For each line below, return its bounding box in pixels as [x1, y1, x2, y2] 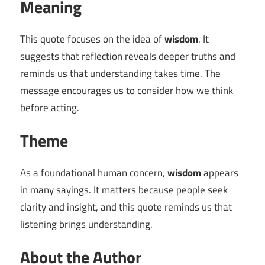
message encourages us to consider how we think [20, 83, 233, 98]
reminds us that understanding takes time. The [20, 66, 221, 81]
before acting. [20, 100, 79, 115]
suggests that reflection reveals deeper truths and [20, 49, 235, 64]
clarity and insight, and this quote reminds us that [20, 199, 232, 215]
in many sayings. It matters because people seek [20, 182, 228, 198]
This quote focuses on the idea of [20, 31, 164, 47]
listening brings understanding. [20, 216, 153, 232]
